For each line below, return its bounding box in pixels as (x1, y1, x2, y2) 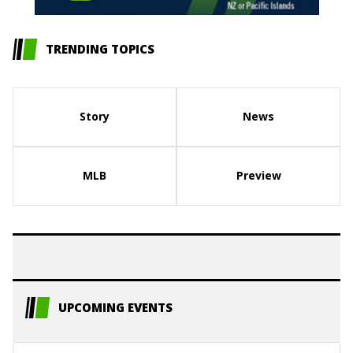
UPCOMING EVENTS (58, 299, 173, 316)
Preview (236, 168, 281, 184)
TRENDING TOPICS (46, 41, 154, 58)
